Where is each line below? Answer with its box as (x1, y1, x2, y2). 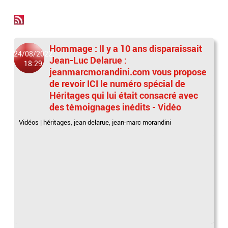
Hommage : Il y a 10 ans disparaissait (49, 42, 203, 54)
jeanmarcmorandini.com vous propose (49, 66, 207, 78)
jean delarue (74, 118, 109, 127)
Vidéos (19, 118, 39, 127)
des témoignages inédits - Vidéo (49, 101, 182, 113)
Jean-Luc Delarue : (49, 54, 127, 66)
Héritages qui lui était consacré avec (49, 89, 198, 101)
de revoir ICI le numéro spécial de (49, 77, 186, 90)
